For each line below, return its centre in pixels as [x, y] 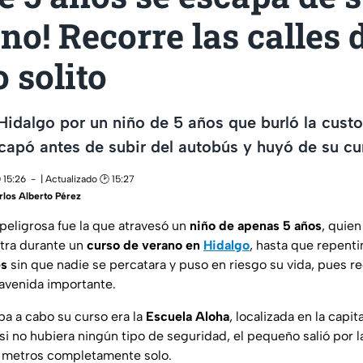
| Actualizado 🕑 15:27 [88, 179]
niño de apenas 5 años [256, 226]
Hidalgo [226, 246]
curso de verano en [145, 246]
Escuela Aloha [188, 317]
